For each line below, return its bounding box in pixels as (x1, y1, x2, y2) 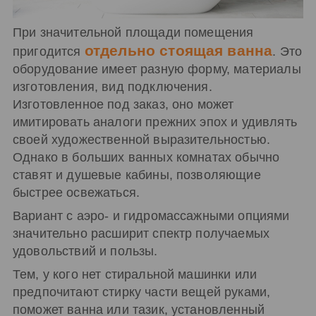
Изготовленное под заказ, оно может (13, 97, 234, 111)
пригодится (13, 44, 85, 59)
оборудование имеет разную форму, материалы (13, 61, 301, 76)
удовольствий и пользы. (13, 243, 158, 258)
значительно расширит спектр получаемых (13, 226, 270, 241)
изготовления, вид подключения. (13, 79, 212, 94)
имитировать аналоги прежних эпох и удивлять (13, 114, 297, 129)
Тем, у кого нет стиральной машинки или (13, 267, 257, 281)
